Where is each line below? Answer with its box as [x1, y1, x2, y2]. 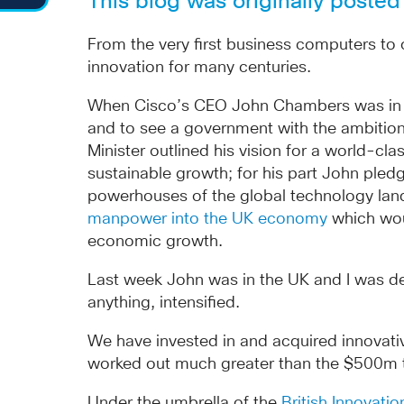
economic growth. [87, 234, 224, 250]
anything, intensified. [87, 295, 241, 311]
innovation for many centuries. [87, 60, 312, 76]
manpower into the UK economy [87, 211, 328, 227]
